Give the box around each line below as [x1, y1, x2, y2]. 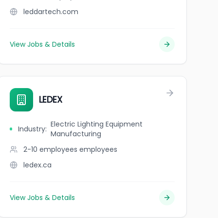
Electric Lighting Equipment [50, 119, 143, 129]
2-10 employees [23, 145, 77, 154]
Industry [18, 124, 45, 134]
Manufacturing [50, 129, 101, 139]
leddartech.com [23, 7, 78, 17]
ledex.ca [23, 160, 52, 170]
